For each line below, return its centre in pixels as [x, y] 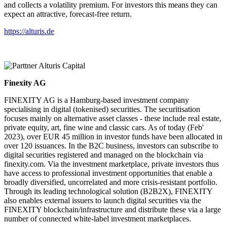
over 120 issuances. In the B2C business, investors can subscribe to [111, 145]
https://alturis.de [29, 31]
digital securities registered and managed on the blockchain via [104, 155]
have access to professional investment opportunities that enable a [108, 173]
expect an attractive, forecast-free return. [68, 14]
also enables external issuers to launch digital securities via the [103, 200]
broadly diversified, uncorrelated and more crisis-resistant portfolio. [111, 182]
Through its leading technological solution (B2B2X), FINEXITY [108, 191]
